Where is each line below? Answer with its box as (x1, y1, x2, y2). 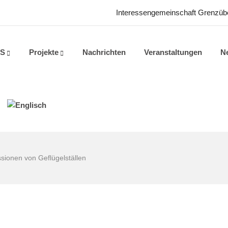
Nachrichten (82, 48, 126, 56)
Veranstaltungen (144, 48, 202, 56)
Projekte (29, 48, 59, 56)
